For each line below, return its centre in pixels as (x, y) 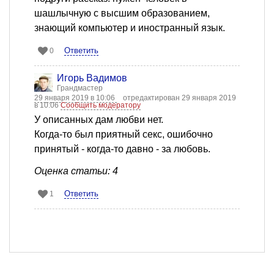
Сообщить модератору (101, 105)
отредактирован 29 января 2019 (180, 98)
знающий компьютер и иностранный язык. (130, 28)
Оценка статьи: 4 (76, 171)
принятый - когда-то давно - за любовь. (122, 149)
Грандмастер (80, 88)
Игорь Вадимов (92, 78)
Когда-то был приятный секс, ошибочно (124, 134)
